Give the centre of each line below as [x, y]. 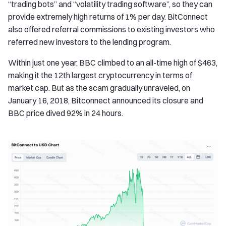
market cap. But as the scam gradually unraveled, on [99, 88]
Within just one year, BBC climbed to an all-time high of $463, [113, 63]
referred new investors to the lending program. [90, 42]
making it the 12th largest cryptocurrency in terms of [100, 75]
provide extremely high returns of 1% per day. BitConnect [108, 17]
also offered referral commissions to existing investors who [111, 29]
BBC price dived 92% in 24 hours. [66, 113]
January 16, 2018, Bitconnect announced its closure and [106, 100]
